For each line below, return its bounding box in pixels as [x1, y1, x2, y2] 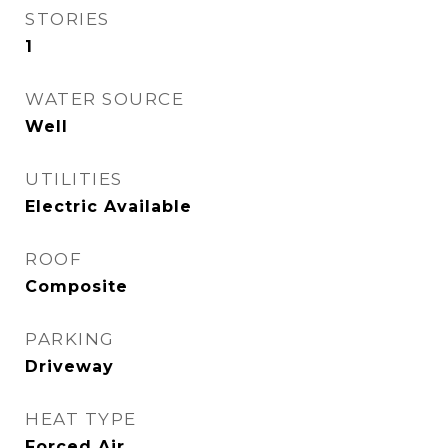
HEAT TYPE [25, 409, 137, 429]
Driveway [25, 357, 114, 376]
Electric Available [25, 197, 192, 216]
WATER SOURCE [25, 89, 184, 109]
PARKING [25, 329, 115, 349]
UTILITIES [25, 169, 123, 189]
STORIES [25, 9, 110, 29]
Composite [25, 277, 128, 296]
